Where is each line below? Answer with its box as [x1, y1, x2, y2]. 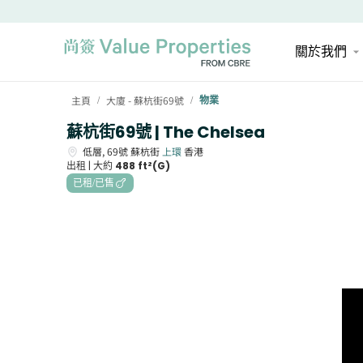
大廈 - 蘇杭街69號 [106, 93, 184, 107]
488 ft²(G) [115, 159, 170, 173]
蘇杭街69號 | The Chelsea [66, 121, 265, 143]
